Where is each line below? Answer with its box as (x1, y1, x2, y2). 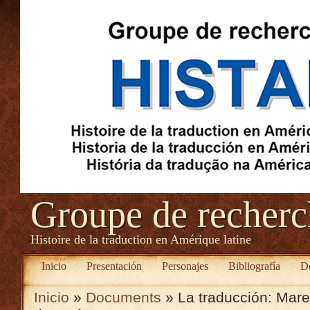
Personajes (161, 260, 208, 272)
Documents (86, 289, 161, 305)
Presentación (86, 260, 143, 272)
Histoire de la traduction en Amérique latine (30, 232, 251, 246)
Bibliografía (228, 260, 280, 272)
